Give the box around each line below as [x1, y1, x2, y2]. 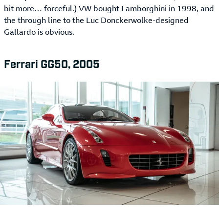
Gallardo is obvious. [4, 26, 74, 38]
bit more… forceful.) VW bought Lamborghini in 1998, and [4, 3, 214, 14]
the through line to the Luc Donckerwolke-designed [4, 15, 189, 26]
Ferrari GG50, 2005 [4, 57, 100, 70]
